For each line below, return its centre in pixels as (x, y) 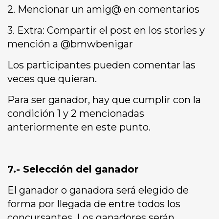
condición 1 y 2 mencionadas (76, 114)
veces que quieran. (52, 79)
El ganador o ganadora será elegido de (98, 190)
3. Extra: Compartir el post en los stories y (106, 31)
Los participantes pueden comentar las (101, 65)
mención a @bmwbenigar (70, 44)
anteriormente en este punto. (79, 127)
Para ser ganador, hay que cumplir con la (104, 100)
